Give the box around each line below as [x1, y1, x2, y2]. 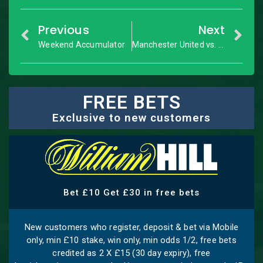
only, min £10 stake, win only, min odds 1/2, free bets [26, 234, 237, 245]
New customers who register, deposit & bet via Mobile [24, 221, 239, 232]
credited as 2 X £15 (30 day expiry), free [52, 247, 211, 258]
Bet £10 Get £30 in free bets [63, 187, 200, 198]
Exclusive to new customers [52, 111, 211, 125]
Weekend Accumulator [38, 40, 126, 50]
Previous [38, 22, 89, 39]
